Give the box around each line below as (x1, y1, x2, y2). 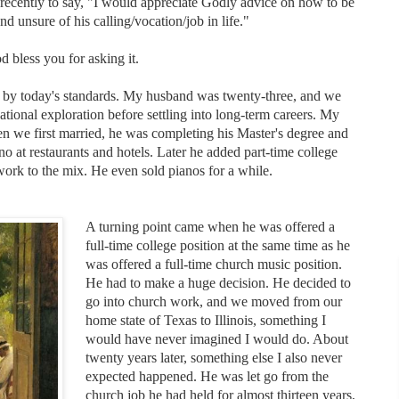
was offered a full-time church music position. (85, 256, 343, 272)
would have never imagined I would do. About (85, 330, 349, 346)
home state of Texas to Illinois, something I (85, 312, 327, 328)
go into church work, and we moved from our (85, 293, 343, 309)
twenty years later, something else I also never (85, 349, 343, 365)
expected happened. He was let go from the (85, 368, 330, 384)
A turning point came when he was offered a (85, 218, 336, 234)
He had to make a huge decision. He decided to (85, 274, 352, 290)
